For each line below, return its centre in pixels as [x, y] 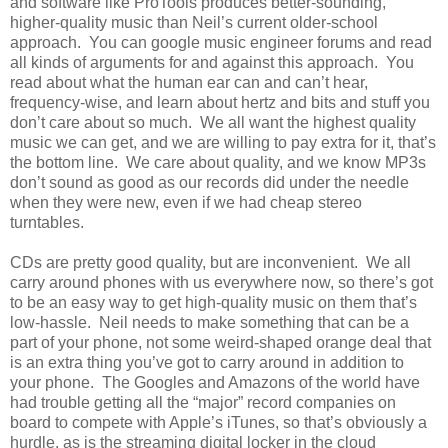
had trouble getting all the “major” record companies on [203, 402]
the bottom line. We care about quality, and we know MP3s [218, 162]
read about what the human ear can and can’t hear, [189, 82]
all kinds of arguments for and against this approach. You [212, 62]
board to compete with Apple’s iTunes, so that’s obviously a [218, 422]
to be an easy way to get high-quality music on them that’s [213, 302]
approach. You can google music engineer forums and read [221, 42]
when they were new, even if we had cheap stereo [186, 202]
